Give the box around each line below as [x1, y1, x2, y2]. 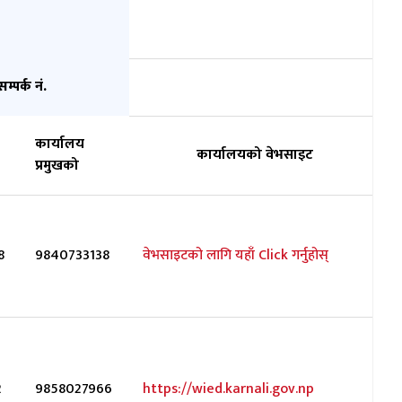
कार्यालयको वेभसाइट [196, 143, 313, 167]
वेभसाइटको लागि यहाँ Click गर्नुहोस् [143, 243, 328, 267]
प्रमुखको [35, 153, 79, 178]
